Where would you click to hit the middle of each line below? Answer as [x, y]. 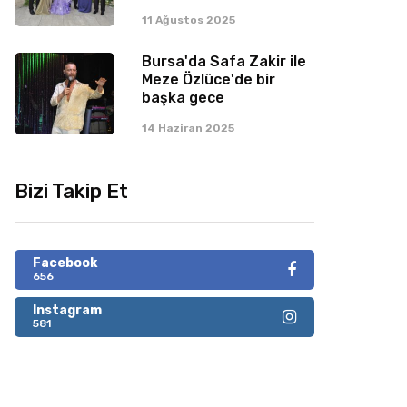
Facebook [65, 263]
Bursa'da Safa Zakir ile [224, 61]
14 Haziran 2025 [188, 128]
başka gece [183, 98]
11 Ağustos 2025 [189, 20]
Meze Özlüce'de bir [208, 79]
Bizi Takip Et [71, 191]
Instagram [67, 310]
